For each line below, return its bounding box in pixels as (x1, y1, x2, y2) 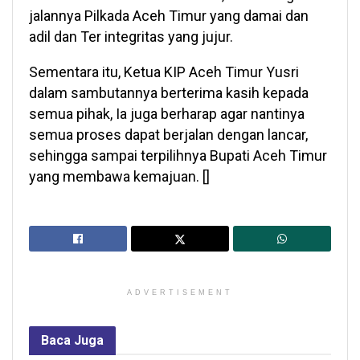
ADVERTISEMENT (127, 288, 233, 297)
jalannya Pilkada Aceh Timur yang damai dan (29, 7, 309, 25)
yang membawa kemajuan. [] (29, 168, 210, 186)
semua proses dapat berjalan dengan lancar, (29, 126, 308, 144)
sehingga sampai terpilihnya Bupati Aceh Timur (29, 147, 327, 165)
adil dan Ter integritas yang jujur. (29, 28, 233, 46)
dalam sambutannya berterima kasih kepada (29, 84, 309, 102)
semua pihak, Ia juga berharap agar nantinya (29, 105, 305, 123)
